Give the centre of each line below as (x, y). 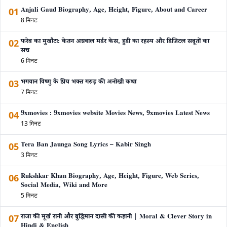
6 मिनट (29, 61)
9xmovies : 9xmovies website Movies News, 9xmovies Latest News (115, 114)
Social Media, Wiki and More (64, 186)
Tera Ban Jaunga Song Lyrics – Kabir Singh (86, 146)
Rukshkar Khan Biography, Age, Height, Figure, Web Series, (110, 177)
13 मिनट (31, 124)
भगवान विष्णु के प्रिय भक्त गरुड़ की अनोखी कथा (79, 83)
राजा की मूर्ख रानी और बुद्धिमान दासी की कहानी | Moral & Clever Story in (116, 218)
